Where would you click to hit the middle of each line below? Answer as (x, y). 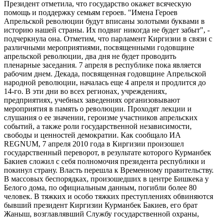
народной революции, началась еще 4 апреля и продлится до (105, 83)
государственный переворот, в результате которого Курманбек (108, 153)
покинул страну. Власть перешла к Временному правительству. (109, 170)
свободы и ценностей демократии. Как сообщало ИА (92, 135)
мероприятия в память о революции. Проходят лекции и (98, 109)
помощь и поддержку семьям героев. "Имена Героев (91, 13)
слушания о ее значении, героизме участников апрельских (101, 118)
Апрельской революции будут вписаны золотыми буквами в (104, 21)
